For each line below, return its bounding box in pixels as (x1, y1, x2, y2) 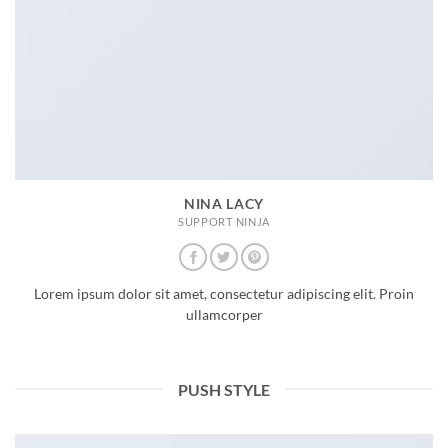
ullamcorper (185, 306, 263, 323)
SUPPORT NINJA (178, 215, 270, 229)
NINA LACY (183, 196, 265, 213)
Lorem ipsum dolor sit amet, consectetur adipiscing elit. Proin (34, 285, 414, 302)
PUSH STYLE (178, 379, 270, 399)
